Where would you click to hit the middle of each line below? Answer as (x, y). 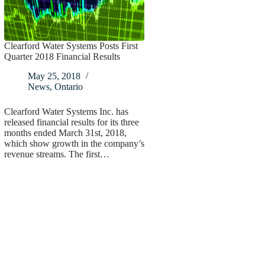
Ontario (68, 87)
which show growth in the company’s (74, 144)
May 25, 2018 (54, 76)
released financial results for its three (71, 122)
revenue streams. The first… (56, 154)
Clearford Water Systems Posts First (71, 46)
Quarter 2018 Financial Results (62, 57)
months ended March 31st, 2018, (65, 133)
